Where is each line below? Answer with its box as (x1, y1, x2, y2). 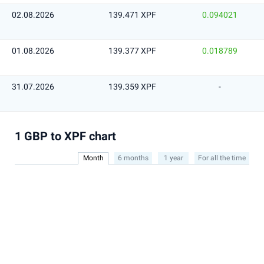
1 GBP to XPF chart (15, 129, 116, 143)
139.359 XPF (108, 82, 156, 91)
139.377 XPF (108, 46, 156, 55)
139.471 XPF (108, 10, 156, 19)
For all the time (198, 154, 246, 162)
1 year (163, 154, 183, 162)
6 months (118, 154, 148, 162)
